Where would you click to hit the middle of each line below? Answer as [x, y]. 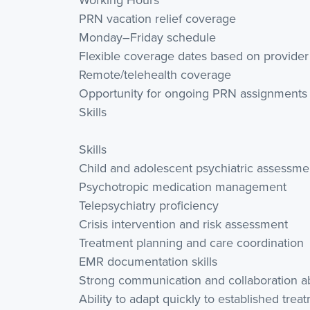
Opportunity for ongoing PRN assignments [193, 93]
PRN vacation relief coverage [157, 18]
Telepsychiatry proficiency [149, 205]
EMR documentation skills [148, 261]
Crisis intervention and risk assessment [183, 224]
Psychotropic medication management [183, 186]
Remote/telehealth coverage [155, 74]
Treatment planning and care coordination [191, 243]
